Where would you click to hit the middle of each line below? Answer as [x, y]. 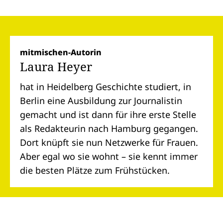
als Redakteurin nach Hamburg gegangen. [109, 128]
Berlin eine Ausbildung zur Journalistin [101, 101]
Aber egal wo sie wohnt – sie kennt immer [109, 156]
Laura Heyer [56, 66]
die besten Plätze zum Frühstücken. [95, 170]
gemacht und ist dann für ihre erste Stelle [108, 114]
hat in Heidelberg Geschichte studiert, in [106, 87]
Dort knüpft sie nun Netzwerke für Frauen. [109, 142]
